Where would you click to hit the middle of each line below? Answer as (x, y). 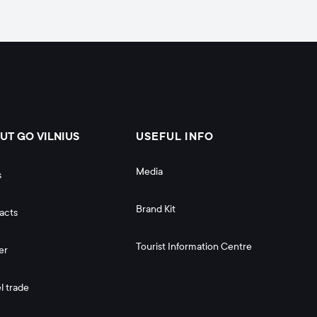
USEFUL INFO (175, 137)
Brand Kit (156, 209)
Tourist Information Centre (194, 247)
